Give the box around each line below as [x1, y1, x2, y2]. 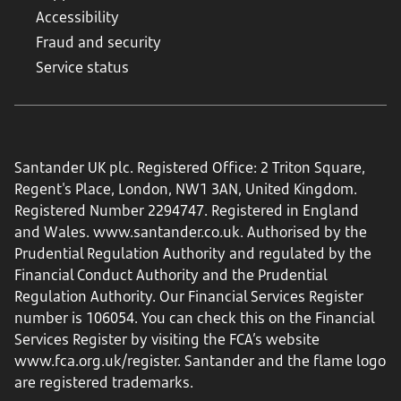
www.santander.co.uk [93, 222, 240, 242]
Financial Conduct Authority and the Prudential [14, 265, 327, 285]
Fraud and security [36, 32, 161, 52]
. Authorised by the [240, 222, 367, 242]
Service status [36, 57, 129, 77]
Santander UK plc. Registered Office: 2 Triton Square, [14, 158, 365, 177]
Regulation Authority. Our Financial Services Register [14, 286, 363, 306]
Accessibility [36, 7, 119, 27]
